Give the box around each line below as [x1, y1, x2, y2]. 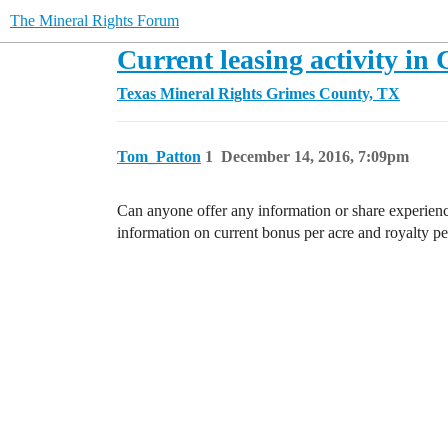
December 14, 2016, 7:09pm [221, 148, 409, 165]
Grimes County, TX [266, 85, 400, 102]
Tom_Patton [117, 148, 201, 165]
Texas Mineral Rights [117, 85, 262, 102]
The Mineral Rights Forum [10, 12, 179, 29]
